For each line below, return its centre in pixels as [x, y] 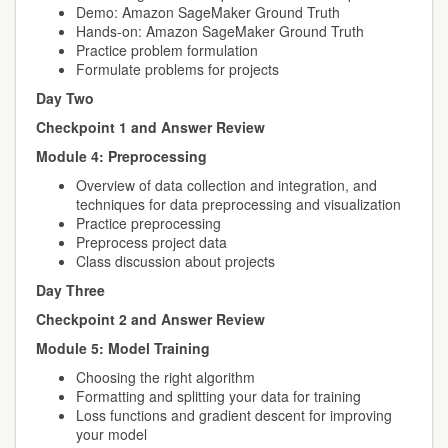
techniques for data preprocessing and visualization [238, 204]
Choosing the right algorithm [165, 377]
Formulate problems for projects [177, 69]
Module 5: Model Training [123, 348]
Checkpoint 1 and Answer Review [150, 127]
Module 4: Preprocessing [121, 156]
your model [111, 434]
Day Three [70, 290]
